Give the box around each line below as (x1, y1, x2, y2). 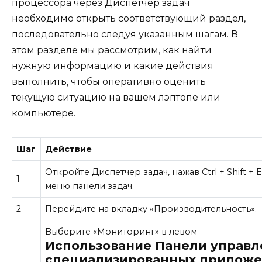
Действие (45, 143, 92, 154)
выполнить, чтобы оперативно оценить (12, 76, 206, 88)
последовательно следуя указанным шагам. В (12, 29, 238, 40)
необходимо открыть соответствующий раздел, (12, 13, 246, 25)
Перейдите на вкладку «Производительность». (45, 203, 257, 214)
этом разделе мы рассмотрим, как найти (12, 44, 212, 56)
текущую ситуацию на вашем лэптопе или (12, 92, 220, 104)
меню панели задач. (45, 180, 135, 191)
